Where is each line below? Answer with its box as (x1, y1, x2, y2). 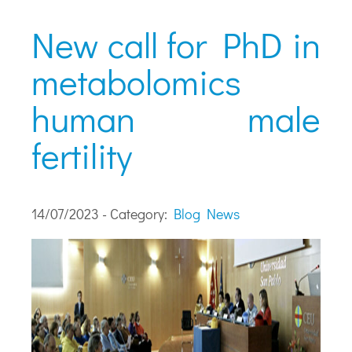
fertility (31, 132, 133, 179)
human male (31, 95, 321, 142)
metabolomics (31, 58, 242, 105)
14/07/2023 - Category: (31, 203, 174, 223)
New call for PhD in (31, 21, 321, 68)
